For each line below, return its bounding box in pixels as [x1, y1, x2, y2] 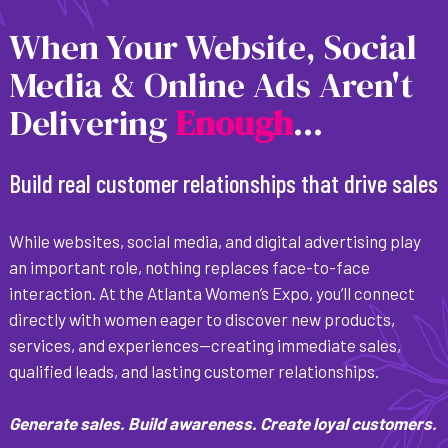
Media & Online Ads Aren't [8, 60, 413, 109]
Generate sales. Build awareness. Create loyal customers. [8, 412, 437, 433]
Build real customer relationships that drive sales [9, 167, 439, 198]
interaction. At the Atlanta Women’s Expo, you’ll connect [8, 282, 415, 303]
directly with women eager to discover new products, [8, 308, 395, 329]
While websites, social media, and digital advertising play [8, 230, 421, 251]
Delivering [8, 98, 175, 147]
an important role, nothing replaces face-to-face [8, 256, 370, 277]
